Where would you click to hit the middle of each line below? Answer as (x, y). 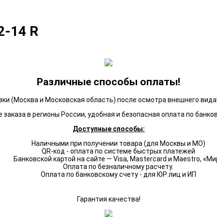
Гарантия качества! (108, 199)
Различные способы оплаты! (108, 82)
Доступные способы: (108, 129)
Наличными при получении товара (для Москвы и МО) (118, 144)
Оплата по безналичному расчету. (118, 167)
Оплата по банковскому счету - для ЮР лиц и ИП (118, 175)
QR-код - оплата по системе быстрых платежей (118, 151)
